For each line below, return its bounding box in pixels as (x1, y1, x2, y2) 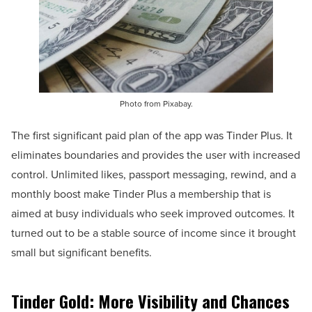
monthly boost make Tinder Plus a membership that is (11, 185, 271, 202)
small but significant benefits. (11, 244, 152, 260)
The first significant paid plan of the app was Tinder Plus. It (11, 127, 292, 143)
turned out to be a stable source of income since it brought (11, 224, 296, 241)
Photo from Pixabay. (119, 97, 193, 110)
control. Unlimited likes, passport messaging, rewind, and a (11, 166, 296, 182)
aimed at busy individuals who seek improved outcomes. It (11, 205, 295, 221)
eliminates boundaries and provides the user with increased (11, 146, 300, 163)
